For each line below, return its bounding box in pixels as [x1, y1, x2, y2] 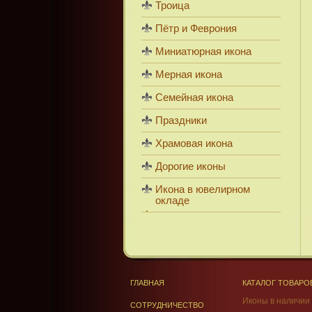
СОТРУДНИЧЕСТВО [130, 301, 204, 309]
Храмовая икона [155, 138, 233, 149]
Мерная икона [155, 69, 222, 80]
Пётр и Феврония [155, 23, 237, 34]
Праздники [155, 115, 207, 126]
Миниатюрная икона [155, 46, 251, 57]
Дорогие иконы [155, 161, 226, 172]
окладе [155, 195, 189, 206]
